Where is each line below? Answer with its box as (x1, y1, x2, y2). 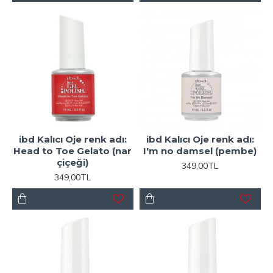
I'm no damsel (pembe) (143, 144, 257, 157)
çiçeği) (57, 156, 89, 168)
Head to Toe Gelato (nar (13, 144, 132, 157)
